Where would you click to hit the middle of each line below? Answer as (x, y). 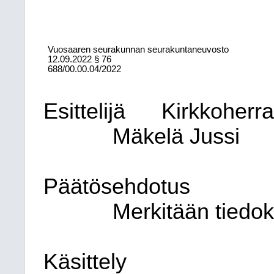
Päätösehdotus (117, 187)
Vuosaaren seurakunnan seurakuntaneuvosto (139, 50)
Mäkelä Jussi (176, 136)
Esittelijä (84, 111)
